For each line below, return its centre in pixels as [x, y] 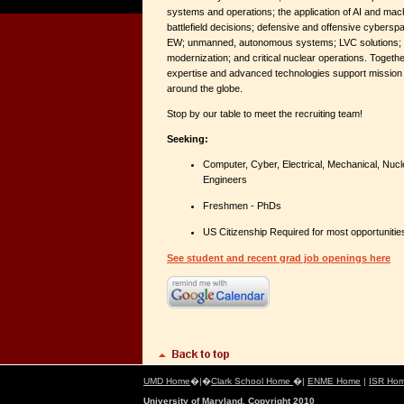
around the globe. [206, 88]
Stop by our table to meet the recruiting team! [265, 114]
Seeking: [188, 139]
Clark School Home [252, 381]
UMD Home [167, 381]
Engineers [225, 179]
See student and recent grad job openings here [279, 258]
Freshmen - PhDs [242, 206]
